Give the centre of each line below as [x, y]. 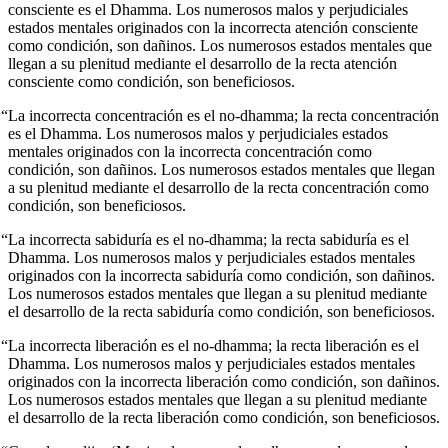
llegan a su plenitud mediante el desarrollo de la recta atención [202, 64]
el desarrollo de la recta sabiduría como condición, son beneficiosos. [221, 312]
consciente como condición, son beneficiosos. [151, 82]
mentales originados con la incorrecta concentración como [190, 152]
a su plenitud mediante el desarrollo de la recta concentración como [218, 188]
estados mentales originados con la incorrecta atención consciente [213, 28]
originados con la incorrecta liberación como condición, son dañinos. [224, 382]
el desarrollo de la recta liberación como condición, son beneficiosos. [224, 418]
